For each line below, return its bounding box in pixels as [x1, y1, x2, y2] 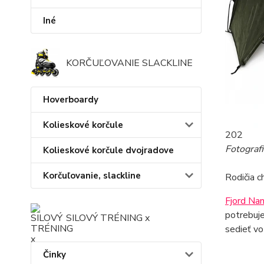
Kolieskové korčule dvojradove [43, 144, 174, 156]
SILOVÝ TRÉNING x [66, 211, 150, 225]
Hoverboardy [43, 93, 98, 105]
